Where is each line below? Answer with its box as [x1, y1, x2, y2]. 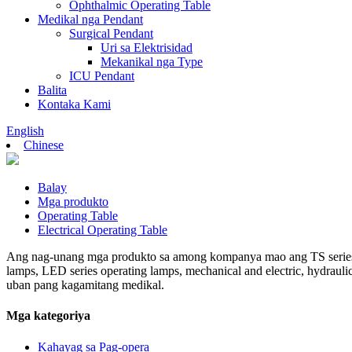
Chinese [24, 138, 64, 152]
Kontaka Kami [38, 97, 111, 111]
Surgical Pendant [69, 27, 153, 40]
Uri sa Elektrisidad [101, 41, 192, 54]
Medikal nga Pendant [38, 13, 143, 26]
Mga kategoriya [6, 309, 90, 323]
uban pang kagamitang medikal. [6, 278, 164, 291]
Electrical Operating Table [38, 223, 167, 236]
